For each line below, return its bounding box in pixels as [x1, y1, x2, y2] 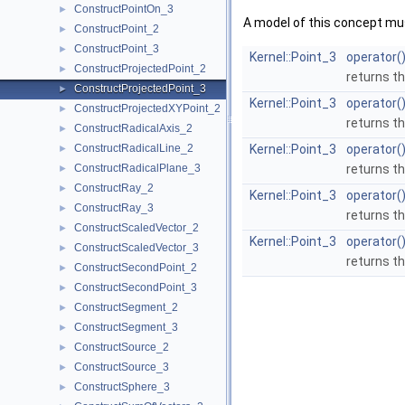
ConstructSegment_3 [74, 321, 178, 334]
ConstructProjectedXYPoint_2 [74, 102, 221, 115]
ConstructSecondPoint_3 [74, 281, 197, 294]
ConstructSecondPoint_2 [74, 261, 197, 274]
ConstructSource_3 [74, 361, 169, 373]
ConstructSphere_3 [74, 381, 170, 393]
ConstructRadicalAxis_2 [74, 122, 193, 135]
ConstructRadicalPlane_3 [74, 162, 201, 174]
